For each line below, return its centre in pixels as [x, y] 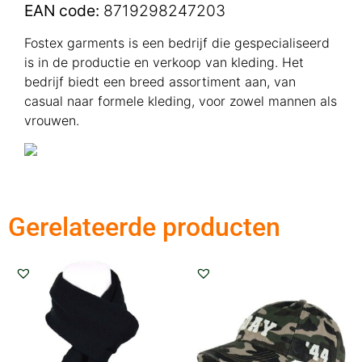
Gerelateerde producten [144, 227]
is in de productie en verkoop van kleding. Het [164, 62]
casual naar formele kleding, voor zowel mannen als [181, 101]
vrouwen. [54, 120]
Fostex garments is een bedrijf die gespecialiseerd [177, 42]
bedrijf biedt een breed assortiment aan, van [160, 81]
